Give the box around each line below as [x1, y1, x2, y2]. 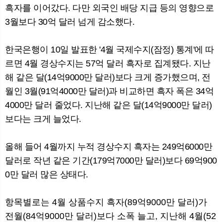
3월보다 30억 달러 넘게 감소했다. [5, 17, 134, 27]
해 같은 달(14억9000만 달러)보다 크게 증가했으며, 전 [5, 72, 211, 83]
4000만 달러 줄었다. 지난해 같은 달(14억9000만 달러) [5, 100, 212, 111]
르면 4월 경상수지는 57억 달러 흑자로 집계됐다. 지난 [5, 58, 211, 69]
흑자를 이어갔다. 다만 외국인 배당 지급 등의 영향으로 [5, 3, 214, 13]
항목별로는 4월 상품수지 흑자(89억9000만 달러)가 [5, 197, 207, 208]
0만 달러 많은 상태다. [5, 169, 88, 180]
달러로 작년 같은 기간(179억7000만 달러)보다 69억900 [5, 156, 217, 166]
